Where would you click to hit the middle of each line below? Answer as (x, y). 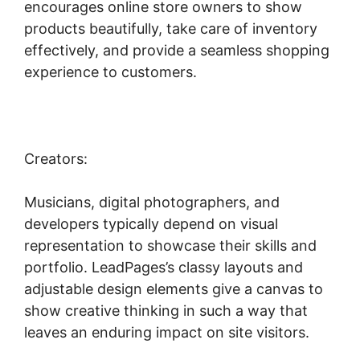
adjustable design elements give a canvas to (174, 288)
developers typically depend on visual (151, 223)
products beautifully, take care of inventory (171, 28)
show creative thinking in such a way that (166, 310)
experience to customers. (110, 72)
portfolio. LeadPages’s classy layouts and (164, 267)
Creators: (56, 158)
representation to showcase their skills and (170, 245)
